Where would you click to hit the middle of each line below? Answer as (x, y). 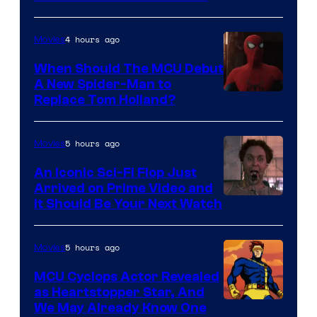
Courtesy (251, 122)
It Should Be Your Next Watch (128, 204)
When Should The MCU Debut (129, 69)
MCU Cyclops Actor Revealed (127, 277)
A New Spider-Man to (103, 85)
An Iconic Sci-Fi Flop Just (115, 173)
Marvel (244, 165)
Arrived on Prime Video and (123, 189)
